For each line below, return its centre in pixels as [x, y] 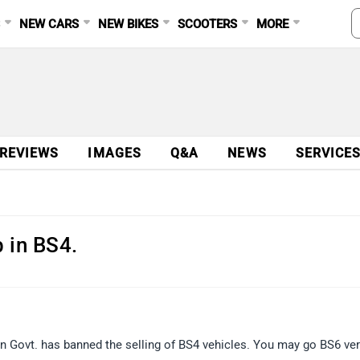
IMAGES [115, 153]
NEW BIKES [129, 24]
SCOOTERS [208, 24]
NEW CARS [49, 24]
